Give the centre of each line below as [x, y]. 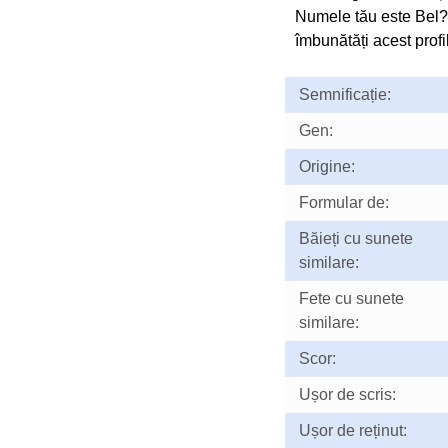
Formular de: [343, 202]
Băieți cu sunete [355, 238]
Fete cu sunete [351, 298]
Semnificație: [344, 94]
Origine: [326, 166]
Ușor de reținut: [352, 430]
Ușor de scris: [347, 394]
